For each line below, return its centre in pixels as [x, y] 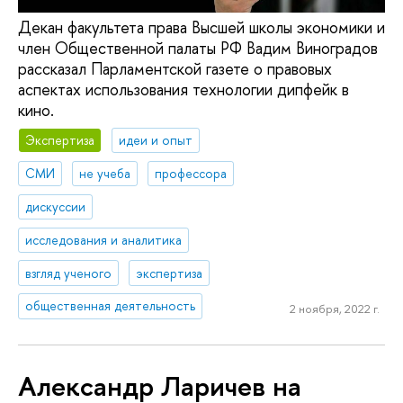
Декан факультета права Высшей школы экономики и [201, 27]
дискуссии [56, 206]
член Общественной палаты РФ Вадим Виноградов [198, 48]
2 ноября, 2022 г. [334, 309]
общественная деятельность [111, 306]
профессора [191, 174]
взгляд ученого [69, 273]
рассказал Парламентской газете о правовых [175, 68]
